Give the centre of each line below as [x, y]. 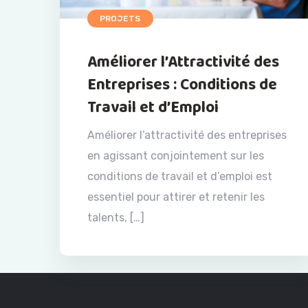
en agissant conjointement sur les [176, 155]
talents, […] [116, 217]
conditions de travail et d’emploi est [180, 176]
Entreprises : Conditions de [182, 85]
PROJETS [120, 18]
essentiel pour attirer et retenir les [176, 197]
